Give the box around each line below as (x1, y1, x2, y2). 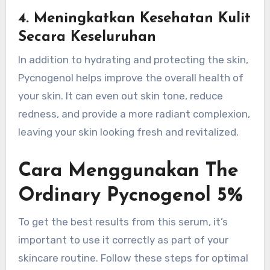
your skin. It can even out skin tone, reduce (17, 90, 223, 102)
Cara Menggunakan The (17, 162, 239, 181)
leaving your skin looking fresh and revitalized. (17, 126, 239, 139)
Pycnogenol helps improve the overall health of (17, 72, 243, 84)
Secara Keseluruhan (17, 30, 156, 45)
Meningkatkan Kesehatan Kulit (33, 11, 251, 26)
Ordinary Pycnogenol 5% (17, 186, 243, 206)
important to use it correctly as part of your (17, 233, 228, 246)
